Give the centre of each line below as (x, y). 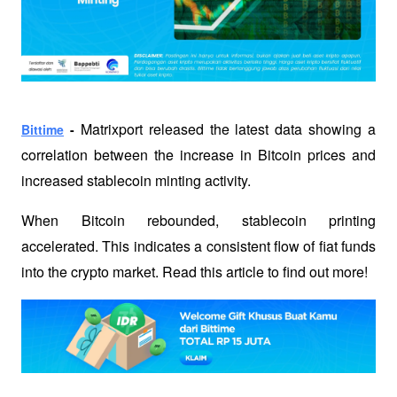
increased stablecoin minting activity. (138, 180)
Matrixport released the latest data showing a (228, 129)
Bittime (43, 129)
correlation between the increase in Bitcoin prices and (198, 155)
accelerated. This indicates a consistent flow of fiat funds (198, 246)
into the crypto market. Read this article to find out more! (195, 272)
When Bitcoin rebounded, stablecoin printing (198, 220)
